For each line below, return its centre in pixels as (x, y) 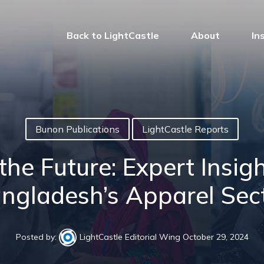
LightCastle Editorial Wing (130, 237)
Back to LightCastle (113, 35)
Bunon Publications (77, 129)
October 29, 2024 (214, 237)
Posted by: (37, 237)
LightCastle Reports (185, 129)
